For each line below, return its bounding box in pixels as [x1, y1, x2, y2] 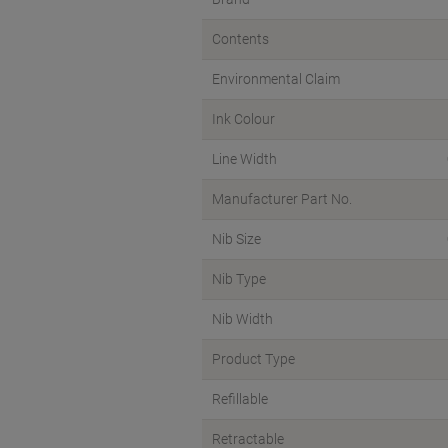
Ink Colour [212, 111, 275, 128]
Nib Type [212, 271, 266, 288]
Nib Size [212, 231, 261, 248]
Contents [212, 31, 269, 48]
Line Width [212, 151, 277, 168]
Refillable [212, 391, 268, 408]
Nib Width [212, 311, 273, 328]
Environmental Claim [212, 71, 340, 88]
